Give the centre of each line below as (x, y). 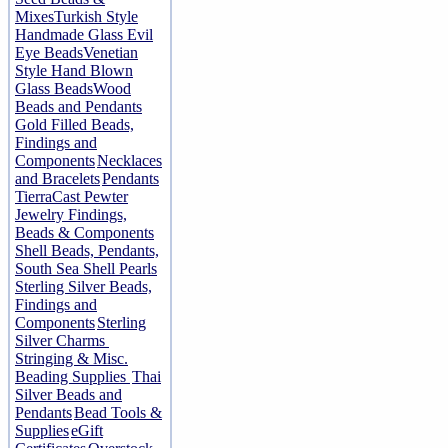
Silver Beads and (68, 395)
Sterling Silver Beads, (83, 287)
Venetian (110, 53)
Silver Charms (62, 341)
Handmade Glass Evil (84, 35)
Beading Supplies (72, 377)
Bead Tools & (118, 413)
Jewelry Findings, (71, 215)
